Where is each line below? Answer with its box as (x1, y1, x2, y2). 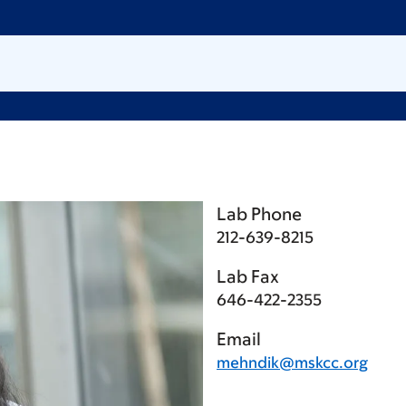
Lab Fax (217, 266, 279, 286)
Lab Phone (217, 204, 302, 224)
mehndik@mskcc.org (217, 353, 368, 372)
